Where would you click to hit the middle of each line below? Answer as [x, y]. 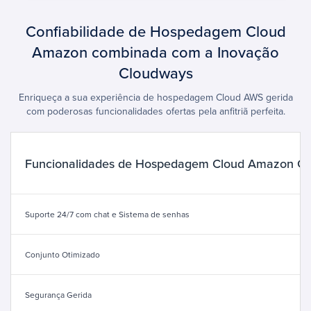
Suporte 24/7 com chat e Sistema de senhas [107, 214]
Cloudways [155, 72]
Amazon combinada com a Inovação [155, 51]
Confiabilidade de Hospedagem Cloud [155, 31]
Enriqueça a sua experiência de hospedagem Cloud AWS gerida [155, 97]
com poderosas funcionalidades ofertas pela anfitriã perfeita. [155, 111]
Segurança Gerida [58, 294]
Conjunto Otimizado [62, 254]
